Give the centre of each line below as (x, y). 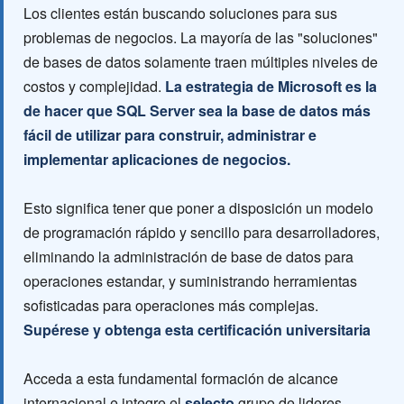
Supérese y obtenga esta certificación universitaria (197, 330)
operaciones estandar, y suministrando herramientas (190, 281)
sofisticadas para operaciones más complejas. (171, 305)
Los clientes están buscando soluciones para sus (180, 13)
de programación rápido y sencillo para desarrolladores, (202, 232)
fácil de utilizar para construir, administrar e (170, 135)
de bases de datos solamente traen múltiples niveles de (201, 62)
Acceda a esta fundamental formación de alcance (181, 378)
